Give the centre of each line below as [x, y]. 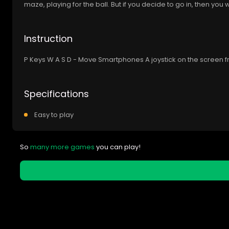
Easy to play [54, 115]
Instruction [48, 39]
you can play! [118, 147]
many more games [62, 147]
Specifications [56, 94]
